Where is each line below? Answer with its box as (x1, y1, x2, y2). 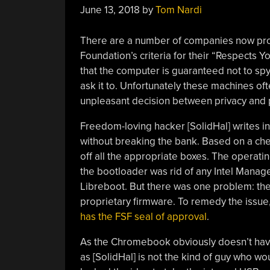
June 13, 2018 (80, 4, 140, 16)
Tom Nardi (155, 4, 202, 16)
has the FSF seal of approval (80, 210, 207, 223)
